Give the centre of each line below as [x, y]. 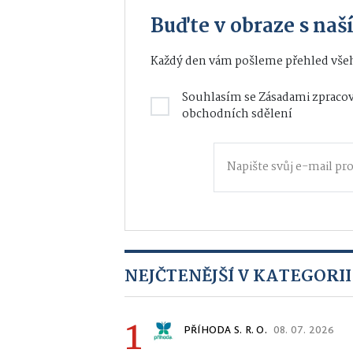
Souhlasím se [220, 97]
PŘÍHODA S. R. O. [225, 331]
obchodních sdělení [237, 114]
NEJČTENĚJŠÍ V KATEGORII [238, 276]
